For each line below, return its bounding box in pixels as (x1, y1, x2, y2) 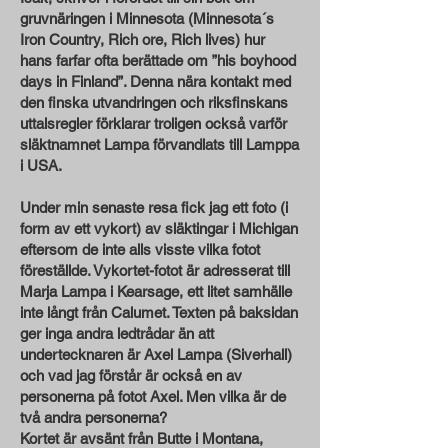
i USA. (20, 157, 69, 174)
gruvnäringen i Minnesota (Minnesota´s (20, 10, 274, 27)
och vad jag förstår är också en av (20, 367, 242, 384)
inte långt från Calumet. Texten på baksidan (20, 304, 298, 321)
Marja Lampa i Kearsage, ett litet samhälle (20, 283, 292, 300)
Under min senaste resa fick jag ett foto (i (20, 199, 288, 216)
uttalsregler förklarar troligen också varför (20, 115, 287, 132)
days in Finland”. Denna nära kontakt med (20, 73, 291, 90)
